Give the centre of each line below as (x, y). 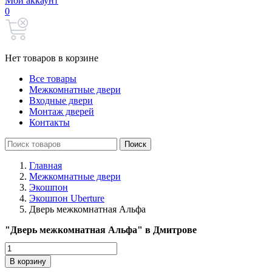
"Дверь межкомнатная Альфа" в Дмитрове (101, 230)
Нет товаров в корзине (52, 58)
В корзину (28, 261)
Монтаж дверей (62, 111)
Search (17, 142)
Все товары (53, 79)
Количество (29, 246)
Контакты (49, 122)
